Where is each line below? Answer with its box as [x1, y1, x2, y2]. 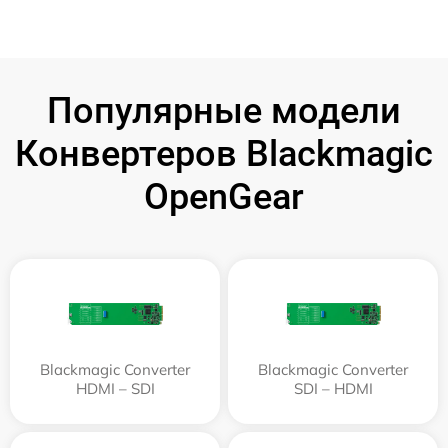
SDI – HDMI [293, 378, 373, 398]
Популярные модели [47, 89, 401, 132]
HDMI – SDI [75, 378, 155, 398]
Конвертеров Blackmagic [15, 132, 433, 175]
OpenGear [144, 175, 304, 218]
